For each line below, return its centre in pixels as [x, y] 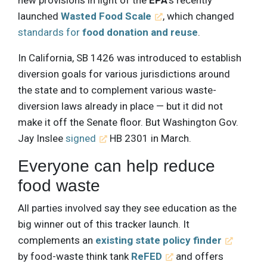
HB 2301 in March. [150, 138]
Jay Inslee [42, 138]
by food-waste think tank [74, 256]
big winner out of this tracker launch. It [104, 224]
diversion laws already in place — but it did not [120, 106]
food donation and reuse [140, 32]
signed [81, 138]
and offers [199, 256]
